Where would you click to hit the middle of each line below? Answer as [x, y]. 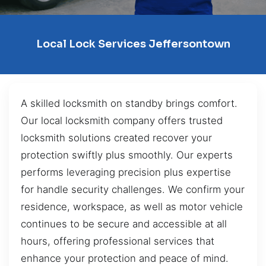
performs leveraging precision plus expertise [126, 172]
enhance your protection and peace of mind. [125, 258]
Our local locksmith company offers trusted [122, 120]
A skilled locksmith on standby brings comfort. [129, 103]
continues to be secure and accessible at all [124, 224]
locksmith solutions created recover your [116, 137]
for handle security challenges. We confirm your [133, 189]
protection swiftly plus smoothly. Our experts [127, 155]
